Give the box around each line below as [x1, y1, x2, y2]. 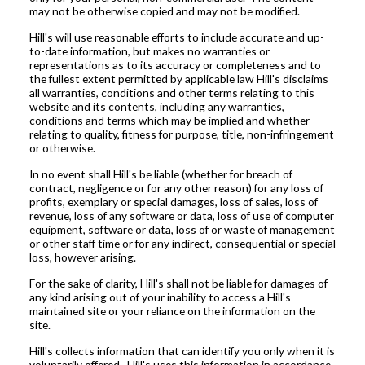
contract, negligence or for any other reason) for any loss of [29, 181, 323, 196]
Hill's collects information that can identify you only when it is [29, 344, 335, 358]
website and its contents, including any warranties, [29, 99, 284, 114]
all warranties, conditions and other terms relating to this [29, 86, 314, 100]
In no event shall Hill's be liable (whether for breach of [29, 167, 292, 182]
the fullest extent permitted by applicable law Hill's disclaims [29, 72, 328, 86]
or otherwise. [29, 141, 95, 156]
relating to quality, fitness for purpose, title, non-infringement [29, 127, 334, 142]
